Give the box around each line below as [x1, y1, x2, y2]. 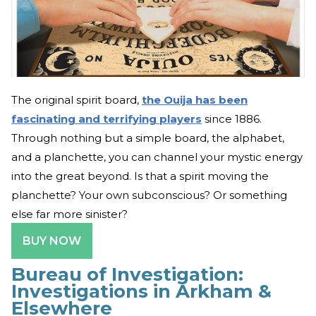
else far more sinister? [11, 207, 128, 221]
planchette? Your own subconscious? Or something [11, 188, 287, 202]
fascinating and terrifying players [11, 111, 202, 126]
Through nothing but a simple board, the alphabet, [11, 130, 284, 145]
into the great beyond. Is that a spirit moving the [11, 169, 269, 183]
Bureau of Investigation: [11, 262, 243, 286]
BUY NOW [23, 233, 81, 248]
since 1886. [202, 111, 262, 126]
